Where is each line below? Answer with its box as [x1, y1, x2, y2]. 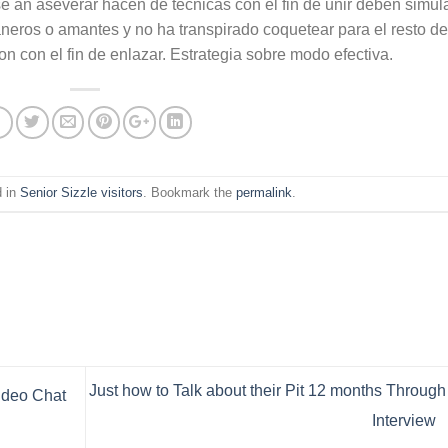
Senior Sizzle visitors [20, 186, 144, 201]
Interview [371, 412, 440, 430]
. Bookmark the [143, 186, 237, 201]
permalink [236, 186, 293, 201]
